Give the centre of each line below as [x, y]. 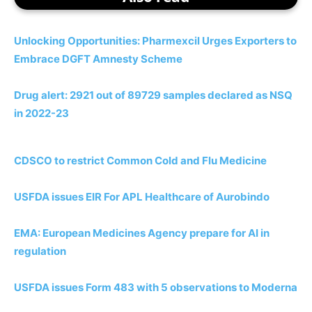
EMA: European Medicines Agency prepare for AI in [142, 233]
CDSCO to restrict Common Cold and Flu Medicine [140, 160]
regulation [40, 251]
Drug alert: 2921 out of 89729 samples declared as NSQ [153, 95]
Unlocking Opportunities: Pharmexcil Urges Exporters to [155, 40]
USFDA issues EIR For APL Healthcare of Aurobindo [142, 196]
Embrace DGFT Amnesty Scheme [98, 58]
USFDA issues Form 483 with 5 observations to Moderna [156, 287]
